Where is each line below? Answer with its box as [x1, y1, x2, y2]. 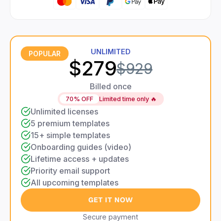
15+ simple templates [31, 130, 110, 141]
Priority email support [31, 166, 110, 176]
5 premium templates [31, 118, 110, 129]
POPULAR [29, 49, 61, 58]
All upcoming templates [31, 178, 118, 188]
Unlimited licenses [31, 107, 98, 117]
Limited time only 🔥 [99, 95, 157, 103]
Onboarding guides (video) [31, 142, 131, 152]
